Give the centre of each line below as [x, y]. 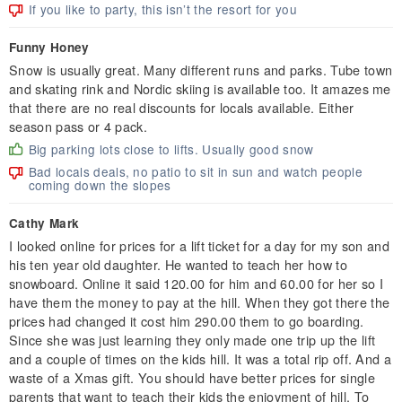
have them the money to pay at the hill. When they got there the [200, 301]
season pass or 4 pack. [79, 126]
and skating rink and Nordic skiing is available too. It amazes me [200, 88]
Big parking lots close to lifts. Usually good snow [171, 149]
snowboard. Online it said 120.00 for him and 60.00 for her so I [197, 283]
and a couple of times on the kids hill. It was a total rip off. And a [201, 358]
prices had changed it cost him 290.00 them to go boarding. [187, 320]
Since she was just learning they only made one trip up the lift [192, 339]
